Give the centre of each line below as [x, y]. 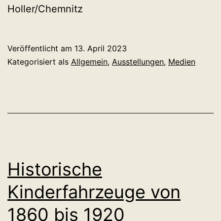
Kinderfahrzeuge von [94, 192]
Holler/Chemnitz [45, 9]
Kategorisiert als [39, 62]
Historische [55, 169]
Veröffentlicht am [41, 49]
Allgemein [89, 62]
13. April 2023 [101, 49]
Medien [182, 62]
